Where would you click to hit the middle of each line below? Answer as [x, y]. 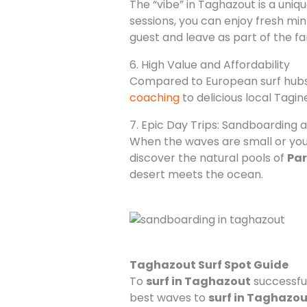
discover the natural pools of [208, 158]
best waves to [169, 297]
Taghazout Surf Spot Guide [209, 265]
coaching [154, 97]
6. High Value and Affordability [209, 64]
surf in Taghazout [198, 281]
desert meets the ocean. [196, 174]
